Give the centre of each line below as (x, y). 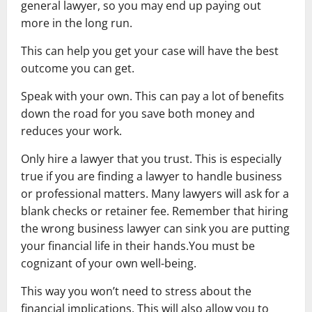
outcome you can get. (78, 68)
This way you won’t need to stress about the (136, 291)
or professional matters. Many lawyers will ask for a (155, 194)
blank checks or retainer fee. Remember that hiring (155, 211)
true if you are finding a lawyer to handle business (151, 176)
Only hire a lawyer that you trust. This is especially (151, 159)
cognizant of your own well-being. (109, 263)
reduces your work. (71, 131)
